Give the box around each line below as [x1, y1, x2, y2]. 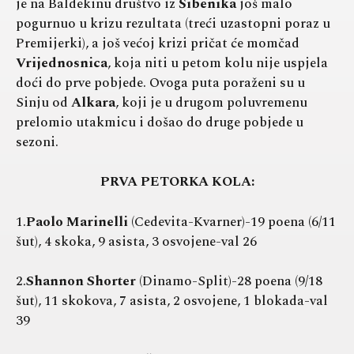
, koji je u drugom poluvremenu [115, 92, 307, 113]
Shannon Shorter [26, 271, 136, 292]
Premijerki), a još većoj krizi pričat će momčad [16, 32, 299, 54]
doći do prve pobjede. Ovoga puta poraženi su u [16, 72, 305, 93]
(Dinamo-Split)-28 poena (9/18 [136, 271, 322, 292]
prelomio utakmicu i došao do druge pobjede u [16, 111, 303, 133]
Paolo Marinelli [26, 211, 128, 232]
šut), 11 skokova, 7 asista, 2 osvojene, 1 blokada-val [16, 291, 328, 312]
